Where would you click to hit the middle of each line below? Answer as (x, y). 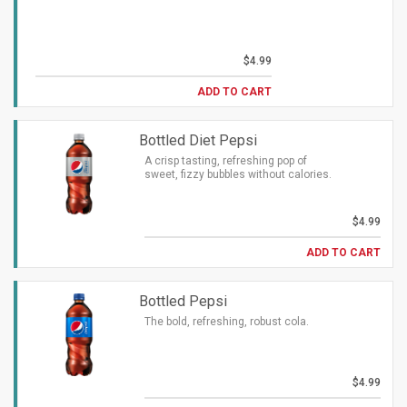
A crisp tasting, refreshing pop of (226, 161)
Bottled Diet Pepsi (198, 140)
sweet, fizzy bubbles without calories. (238, 174)
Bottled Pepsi (183, 301)
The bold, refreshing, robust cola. (227, 322)
